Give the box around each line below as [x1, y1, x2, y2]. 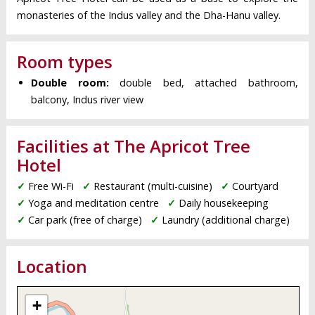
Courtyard [231, 179, 278, 193]
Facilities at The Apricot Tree [16, 134, 250, 158]
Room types [16, 50, 112, 74]
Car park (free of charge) [27, 213, 142, 227]
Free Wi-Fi [27, 179, 74, 193]
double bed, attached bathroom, [108, 76, 298, 90]
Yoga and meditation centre [27, 196, 159, 210]
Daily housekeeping [178, 196, 269, 210]
